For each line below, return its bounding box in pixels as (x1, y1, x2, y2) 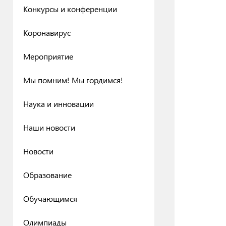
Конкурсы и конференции (23, 4, 117, 14)
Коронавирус (23, 27, 71, 38)
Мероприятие (23, 51, 73, 62)
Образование (23, 169, 72, 180)
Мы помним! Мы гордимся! (23, 75, 123, 85)
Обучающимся (23, 193, 77, 204)
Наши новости (23, 122, 75, 133)
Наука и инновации (23, 98, 94, 109)
